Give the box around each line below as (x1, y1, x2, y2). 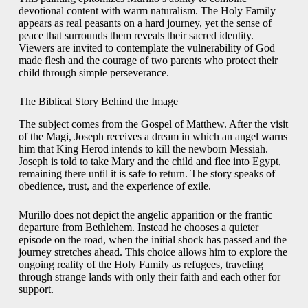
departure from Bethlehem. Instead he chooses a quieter (18, 221, 258, 233)
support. (18, 283, 54, 295)
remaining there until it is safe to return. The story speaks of (18, 167, 275, 179)
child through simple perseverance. (18, 67, 169, 79)
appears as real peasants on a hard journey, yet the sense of (18, 17, 272, 30)
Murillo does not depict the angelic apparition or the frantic (18, 208, 272, 221)
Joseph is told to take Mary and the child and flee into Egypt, (18, 155, 281, 167)
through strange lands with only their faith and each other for (18, 270, 280, 283)
